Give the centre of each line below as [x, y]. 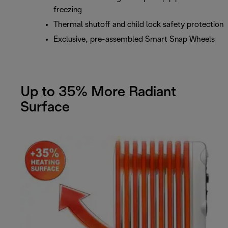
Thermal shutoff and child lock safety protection [138, 25]
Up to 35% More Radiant [98, 92]
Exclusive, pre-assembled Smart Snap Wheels [134, 40]
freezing [68, 10]
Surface [45, 108]
